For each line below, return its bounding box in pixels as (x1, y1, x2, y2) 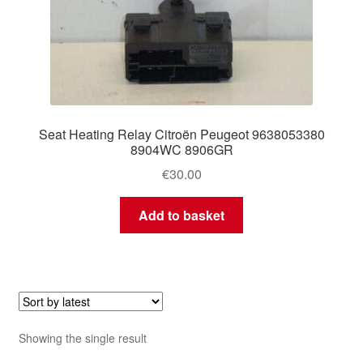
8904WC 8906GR (130, 139, 233, 159)
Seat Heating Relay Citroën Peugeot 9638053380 (38, 124, 325, 143)
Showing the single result (18, 330, 147, 347)
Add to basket (139, 206, 224, 225)
